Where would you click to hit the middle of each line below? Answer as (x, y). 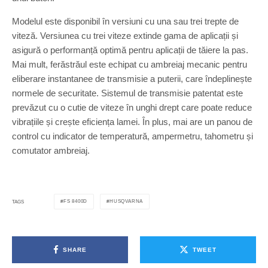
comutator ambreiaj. (51, 150)
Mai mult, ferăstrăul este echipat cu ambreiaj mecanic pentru (130, 64)
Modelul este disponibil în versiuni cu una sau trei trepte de (125, 21)
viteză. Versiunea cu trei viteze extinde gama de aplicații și (125, 36)
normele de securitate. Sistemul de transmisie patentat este (127, 93)
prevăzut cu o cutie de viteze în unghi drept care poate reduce (132, 107)
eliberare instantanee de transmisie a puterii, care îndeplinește (132, 79)
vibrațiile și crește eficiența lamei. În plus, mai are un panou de (132, 122)
